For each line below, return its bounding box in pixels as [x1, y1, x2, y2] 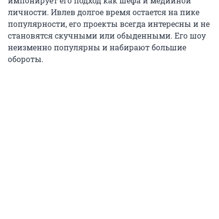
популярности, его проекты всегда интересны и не [8, 18, 210, 29]
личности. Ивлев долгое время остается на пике [8, 6, 199, 17]
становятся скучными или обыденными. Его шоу [8, 30, 206, 41]
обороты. [8, 53, 44, 64]
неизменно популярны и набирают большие [8, 42, 186, 52]
